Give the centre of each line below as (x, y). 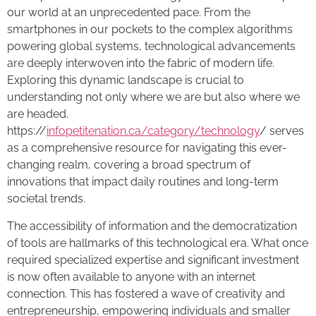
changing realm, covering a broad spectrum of (129, 165)
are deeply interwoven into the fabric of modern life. (141, 63)
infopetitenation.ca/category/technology (153, 131)
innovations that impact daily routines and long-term (143, 182)
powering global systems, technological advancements (151, 47)
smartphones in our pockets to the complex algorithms (150, 30)
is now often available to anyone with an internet (131, 276)
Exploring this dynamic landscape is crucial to (126, 80)
